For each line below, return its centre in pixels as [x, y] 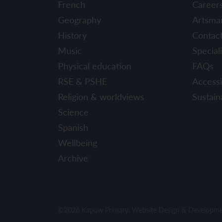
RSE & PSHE [83, 81]
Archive [73, 158]
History [72, 35]
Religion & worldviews [101, 96]
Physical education [95, 65]
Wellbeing [78, 142]
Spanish [73, 127]
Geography [80, 19]
